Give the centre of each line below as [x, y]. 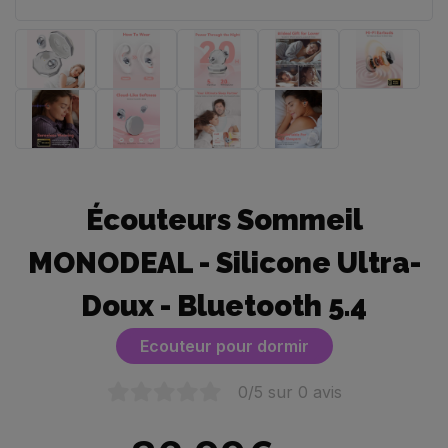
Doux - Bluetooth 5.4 [224, 306]
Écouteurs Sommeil [224, 220]
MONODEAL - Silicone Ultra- [224, 263]
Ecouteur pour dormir [224, 346]
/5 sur [272, 392]
